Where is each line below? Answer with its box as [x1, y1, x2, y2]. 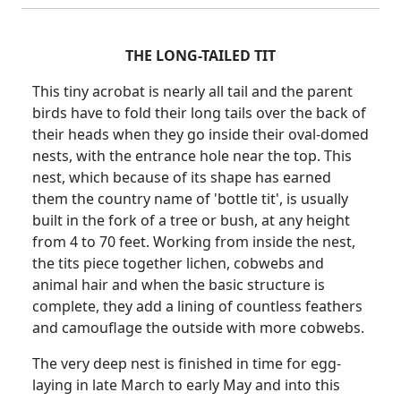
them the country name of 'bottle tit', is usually [32, 189, 348, 209]
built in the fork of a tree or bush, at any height [32, 210, 350, 231]
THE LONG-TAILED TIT [125, 46, 276, 66]
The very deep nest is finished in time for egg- [32, 354, 341, 374]
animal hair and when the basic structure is [32, 275, 325, 295]
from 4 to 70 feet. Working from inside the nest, [32, 232, 355, 252]
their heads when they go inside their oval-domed [32, 124, 369, 145]
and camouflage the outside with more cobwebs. [32, 318, 364, 338]
